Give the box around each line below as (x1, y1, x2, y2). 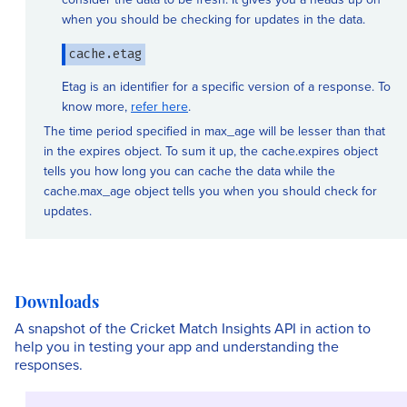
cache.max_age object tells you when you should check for (44, 182, 377, 200)
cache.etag (69, 45, 142, 63)
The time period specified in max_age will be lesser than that (44, 122, 385, 140)
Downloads (15, 295, 99, 313)
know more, (62, 97, 131, 115)
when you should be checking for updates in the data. (62, 10, 365, 28)
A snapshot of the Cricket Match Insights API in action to (15, 318, 371, 338)
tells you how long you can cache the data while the (44, 162, 335, 180)
